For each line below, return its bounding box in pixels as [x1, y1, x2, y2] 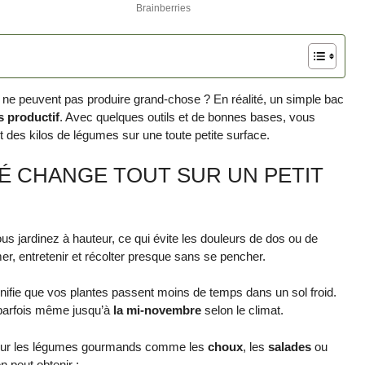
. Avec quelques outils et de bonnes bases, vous [59, 110, 315, 125]
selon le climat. [201, 303, 284, 318]
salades [268, 339, 311, 354]
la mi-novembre [113, 303, 201, 318]
